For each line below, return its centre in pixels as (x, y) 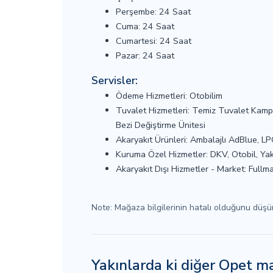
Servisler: (115, 80)
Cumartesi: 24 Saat (154, 41)
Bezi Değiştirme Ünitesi (161, 125)
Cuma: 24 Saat (145, 26)
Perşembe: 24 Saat (153, 12)
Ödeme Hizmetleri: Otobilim (169, 96)
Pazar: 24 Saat (145, 55)
